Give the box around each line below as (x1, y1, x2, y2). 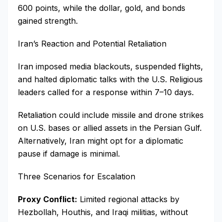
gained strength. (18, 16, 78, 26)
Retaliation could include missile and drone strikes (18, 110, 204, 120)
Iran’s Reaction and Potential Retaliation (18, 39, 166, 49)
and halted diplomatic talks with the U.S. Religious (18, 74, 203, 84)
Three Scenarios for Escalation (18, 171, 135, 181)
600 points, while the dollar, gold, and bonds (18, 3, 185, 13)
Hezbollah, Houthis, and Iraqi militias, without (18, 207, 188, 217)
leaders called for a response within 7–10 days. (18, 87, 194, 97)
